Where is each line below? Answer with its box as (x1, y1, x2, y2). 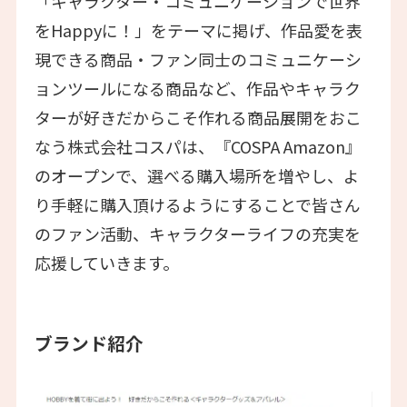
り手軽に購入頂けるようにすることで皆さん (34, 193, 361, 217)
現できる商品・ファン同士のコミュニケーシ (34, 47, 362, 72)
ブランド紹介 (34, 330, 144, 357)
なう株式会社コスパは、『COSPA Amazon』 (34, 134, 362, 159)
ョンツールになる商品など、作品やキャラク (34, 76, 361, 101)
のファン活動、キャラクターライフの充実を (34, 222, 361, 246)
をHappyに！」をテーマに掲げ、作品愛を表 (34, 18, 362, 43)
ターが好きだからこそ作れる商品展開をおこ (34, 105, 362, 130)
